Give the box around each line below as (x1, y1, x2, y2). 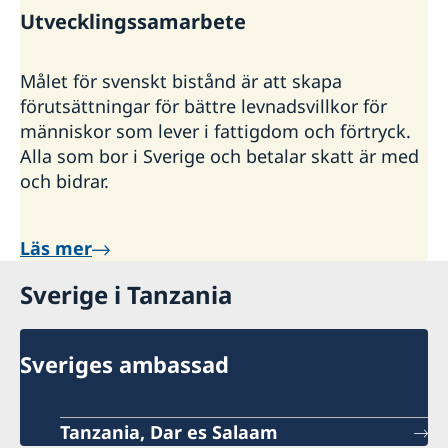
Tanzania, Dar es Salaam (60, 419, 278, 444)
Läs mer (20, 235, 92, 260)
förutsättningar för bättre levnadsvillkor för (20, 93, 387, 118)
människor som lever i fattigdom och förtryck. (20, 118, 411, 143)
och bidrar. (20, 168, 109, 193)
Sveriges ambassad (20, 348, 229, 379)
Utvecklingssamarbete (20, 8, 246, 36)
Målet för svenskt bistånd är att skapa (20, 68, 342, 93)
